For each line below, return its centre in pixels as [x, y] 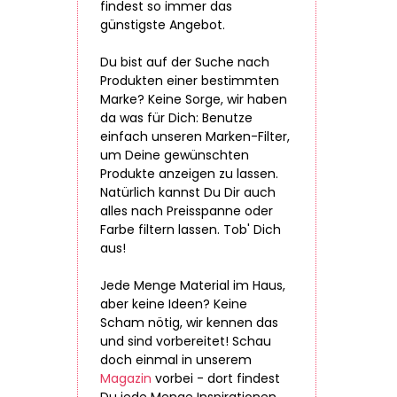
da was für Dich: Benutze [176, 118]
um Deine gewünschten [175, 155]
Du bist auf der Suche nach [185, 62]
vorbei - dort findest [216, 378]
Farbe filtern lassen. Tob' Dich [191, 230]
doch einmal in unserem [176, 360]
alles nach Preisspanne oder [187, 211]
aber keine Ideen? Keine [174, 304]
